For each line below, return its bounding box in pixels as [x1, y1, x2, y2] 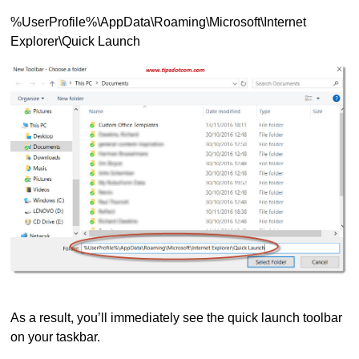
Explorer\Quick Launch [10, 34, 141, 49]
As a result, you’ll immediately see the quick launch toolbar [10, 310, 343, 325]
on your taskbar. [10, 329, 101, 344]
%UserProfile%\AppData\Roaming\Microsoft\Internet [10, 15, 307, 30]
